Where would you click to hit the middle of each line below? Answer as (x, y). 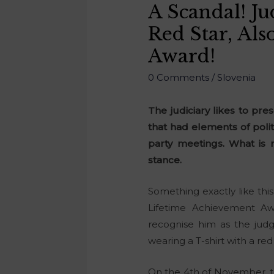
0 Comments (179, 77)
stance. (165, 160)
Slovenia (237, 77)
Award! (182, 56)
